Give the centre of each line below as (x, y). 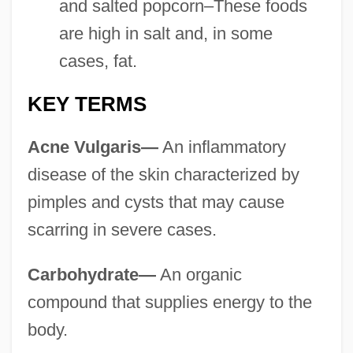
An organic (199, 274)
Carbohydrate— (91, 274)
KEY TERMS (87, 104)
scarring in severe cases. (122, 229)
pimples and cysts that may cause (156, 202)
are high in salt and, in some (165, 33)
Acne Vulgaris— (93, 147)
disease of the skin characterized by (163, 174)
